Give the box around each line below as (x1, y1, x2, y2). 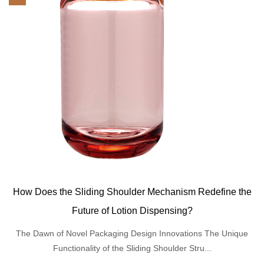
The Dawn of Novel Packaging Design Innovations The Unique (16, 228, 248, 238)
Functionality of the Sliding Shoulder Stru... (52, 243, 212, 253)
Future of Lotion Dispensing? (71, 205, 193, 216)
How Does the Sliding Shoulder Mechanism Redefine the (12, 186, 252, 197)
